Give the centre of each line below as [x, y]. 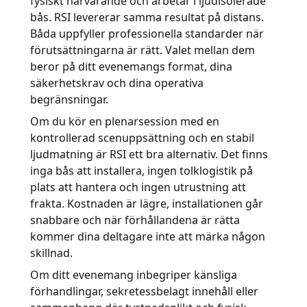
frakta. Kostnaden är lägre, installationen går [147, 204]
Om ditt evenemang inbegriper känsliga [134, 275]
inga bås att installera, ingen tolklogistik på [142, 171]
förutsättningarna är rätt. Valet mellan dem [143, 50]
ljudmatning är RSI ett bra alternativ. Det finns [149, 154]
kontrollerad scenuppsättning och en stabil [142, 138]
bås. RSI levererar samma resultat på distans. [147, 17]
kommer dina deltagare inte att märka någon [148, 236]
